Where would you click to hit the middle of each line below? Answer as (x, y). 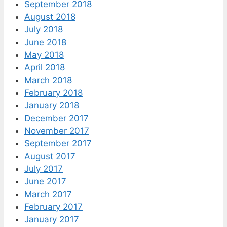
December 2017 (56, 118)
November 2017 (57, 131)
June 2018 (45, 42)
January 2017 (52, 220)
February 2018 (53, 93)
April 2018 (45, 68)
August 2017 (50, 156)
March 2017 (48, 194)
